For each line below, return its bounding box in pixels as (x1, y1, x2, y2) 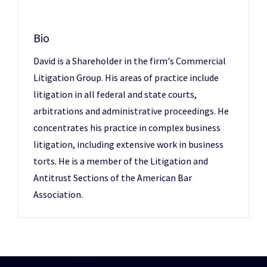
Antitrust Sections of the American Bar (33, 172, 192, 184)
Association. (33, 188, 83, 200)
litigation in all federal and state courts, (33, 88, 197, 100)
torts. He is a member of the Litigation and (33, 155, 208, 167)
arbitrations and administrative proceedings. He (33, 105, 229, 117)
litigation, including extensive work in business (33, 138, 223, 150)
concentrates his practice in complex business (33, 122, 221, 133)
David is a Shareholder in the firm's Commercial (33, 55, 226, 67)
